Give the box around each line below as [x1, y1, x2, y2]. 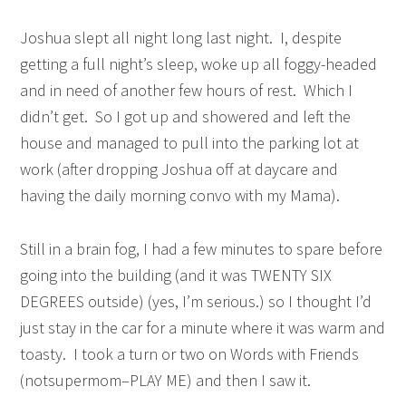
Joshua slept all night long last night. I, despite [20, 27, 343, 48]
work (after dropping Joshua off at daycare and [20, 159, 339, 179]
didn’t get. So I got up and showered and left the [20, 106, 352, 127]
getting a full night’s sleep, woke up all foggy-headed [20, 53, 378, 74]
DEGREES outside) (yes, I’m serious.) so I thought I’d [20, 291, 372, 312]
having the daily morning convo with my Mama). [20, 185, 341, 206]
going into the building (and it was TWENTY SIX [20, 265, 333, 285]
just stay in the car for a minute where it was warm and [20, 317, 386, 338]
